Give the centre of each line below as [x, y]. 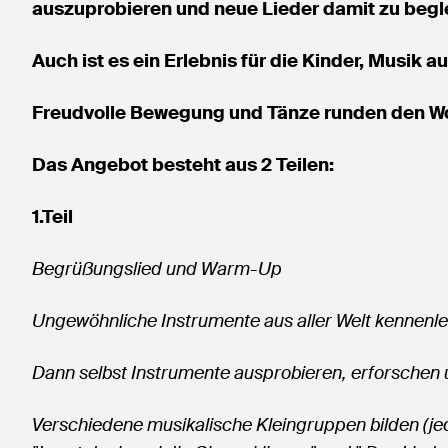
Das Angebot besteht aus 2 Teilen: [183, 165]
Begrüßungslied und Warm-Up [157, 269]
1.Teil [52, 217]
